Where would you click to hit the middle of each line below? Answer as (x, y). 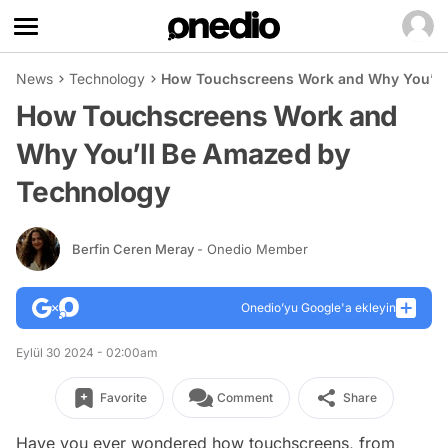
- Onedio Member (252, 248)
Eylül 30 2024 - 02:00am (87, 352)
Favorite (123, 397)
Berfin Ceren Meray (134, 248)
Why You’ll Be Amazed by (183, 154)
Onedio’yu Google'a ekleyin (318, 307)
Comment (244, 397)
